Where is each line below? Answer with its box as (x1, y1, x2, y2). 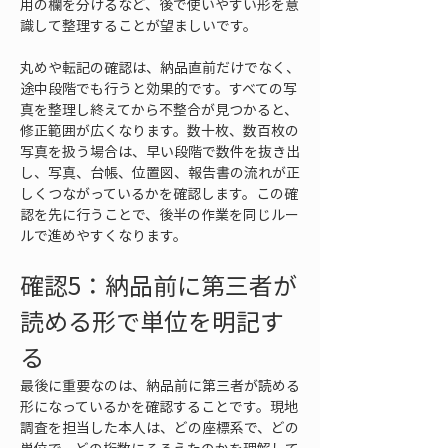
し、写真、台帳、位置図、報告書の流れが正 (20, 162, 300, 182)
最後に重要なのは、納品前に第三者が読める (20, 375, 300, 395)
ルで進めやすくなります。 (20, 225, 187, 245)
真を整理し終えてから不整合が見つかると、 (20, 99, 298, 119)
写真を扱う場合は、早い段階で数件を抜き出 (20, 141, 300, 161)
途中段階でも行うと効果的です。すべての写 (20, 78, 297, 98)
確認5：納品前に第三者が (20, 267, 297, 303)
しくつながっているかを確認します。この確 (20, 183, 298, 203)
